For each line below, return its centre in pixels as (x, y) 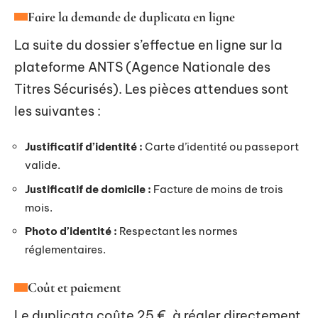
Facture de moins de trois (217, 189)
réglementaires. (65, 250)
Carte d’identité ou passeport (221, 147)
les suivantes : (57, 111)
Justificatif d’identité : (84, 147)
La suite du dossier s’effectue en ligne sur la (148, 45)
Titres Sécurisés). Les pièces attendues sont (152, 89)
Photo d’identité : (71, 231)
